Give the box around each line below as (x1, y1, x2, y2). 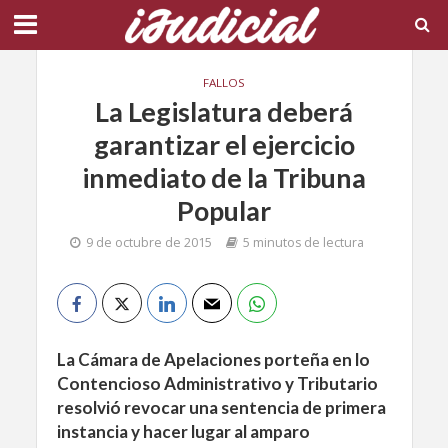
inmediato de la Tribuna (82, 161, 366, 194)
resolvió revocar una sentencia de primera (56, 397, 386, 418)
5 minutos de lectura (243, 234, 364, 251)
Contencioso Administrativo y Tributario (56, 373, 378, 394)
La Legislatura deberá (95, 95, 353, 128)
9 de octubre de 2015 (86, 234, 212, 251)
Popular (177, 194, 271, 227)
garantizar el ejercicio (93, 128, 355, 161)
